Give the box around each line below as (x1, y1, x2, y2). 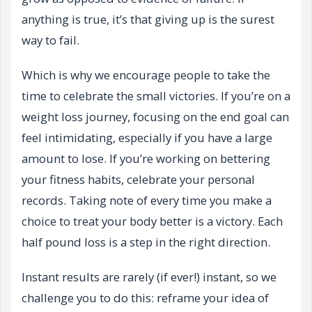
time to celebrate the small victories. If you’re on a (22, 88, 290, 104)
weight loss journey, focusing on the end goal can (22, 109, 289, 125)
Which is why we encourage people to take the (22, 67, 270, 84)
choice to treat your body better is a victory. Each (22, 213, 283, 230)
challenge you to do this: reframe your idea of (22, 290, 269, 306)
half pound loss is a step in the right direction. (22, 234, 270, 251)
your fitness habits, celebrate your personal (22, 171, 255, 188)
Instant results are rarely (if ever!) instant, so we (22, 269, 276, 286)
